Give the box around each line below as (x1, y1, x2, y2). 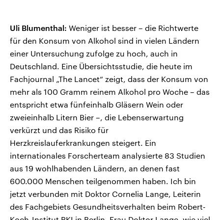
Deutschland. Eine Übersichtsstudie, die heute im (10, 61, 192, 71)
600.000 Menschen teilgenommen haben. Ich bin (10, 176, 196, 186)
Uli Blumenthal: (10, 23, 67, 33)
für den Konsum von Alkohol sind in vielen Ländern (10, 36, 199, 46)
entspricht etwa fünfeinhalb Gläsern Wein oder (10, 100, 183, 110)
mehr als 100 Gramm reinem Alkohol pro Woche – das (10, 87, 210, 97)
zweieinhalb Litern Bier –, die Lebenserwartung (10, 112, 184, 122)
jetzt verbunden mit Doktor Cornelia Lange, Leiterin (10, 189, 201, 199)
